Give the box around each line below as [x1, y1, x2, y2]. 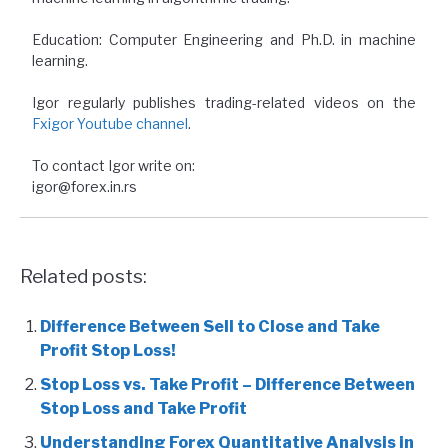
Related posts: [20, 265, 147, 289]
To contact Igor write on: [32, 157, 195, 175]
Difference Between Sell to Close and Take [40, 317, 380, 337]
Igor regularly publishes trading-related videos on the [32, 94, 416, 112]
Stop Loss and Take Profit [40, 399, 247, 419]
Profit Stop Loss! [40, 341, 176, 361]
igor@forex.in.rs [32, 178, 137, 196]
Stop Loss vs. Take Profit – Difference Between [40, 375, 415, 395]
